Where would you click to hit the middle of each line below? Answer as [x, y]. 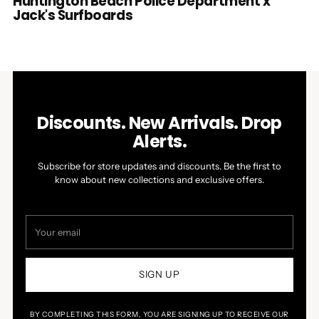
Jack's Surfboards [73, 15]
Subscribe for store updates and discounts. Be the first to [159, 166]
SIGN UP [159, 274]
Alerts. [159, 141]
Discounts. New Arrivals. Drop [159, 122]
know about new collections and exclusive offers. [159, 179]
